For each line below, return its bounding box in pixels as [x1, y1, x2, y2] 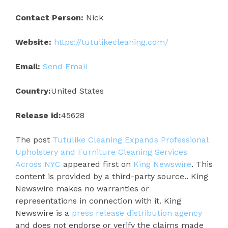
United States [51, 85, 104, 96]
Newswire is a [15, 208, 72, 218]
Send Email [43, 61, 88, 71]
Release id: [15, 110, 61, 120]
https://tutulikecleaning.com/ [54, 37, 168, 47]
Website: [15, 37, 51, 47]
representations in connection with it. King [15, 195, 181, 206]
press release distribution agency [72, 208, 202, 218]
